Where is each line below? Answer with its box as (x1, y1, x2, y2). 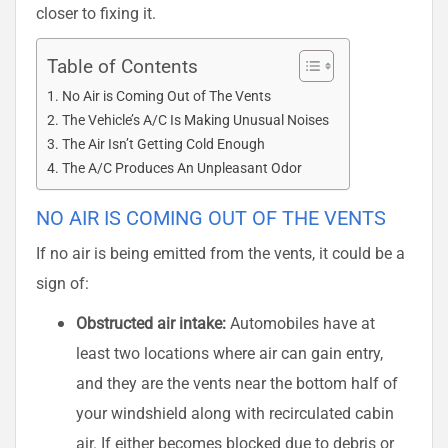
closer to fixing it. (36, 2, 156, 24)
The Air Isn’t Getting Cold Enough (61, 134, 265, 154)
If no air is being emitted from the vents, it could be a (36, 242, 405, 264)
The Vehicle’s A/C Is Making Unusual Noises (61, 110, 329, 130)
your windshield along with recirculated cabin (76, 402, 394, 424)
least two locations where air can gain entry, (76, 342, 383, 364)
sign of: (36, 272, 89, 294)
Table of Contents (47, 53, 198, 79)
